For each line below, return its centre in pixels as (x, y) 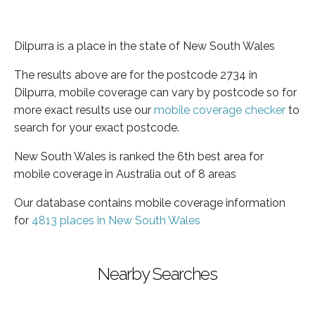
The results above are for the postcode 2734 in (136, 75)
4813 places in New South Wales (116, 220)
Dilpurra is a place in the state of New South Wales (144, 46)
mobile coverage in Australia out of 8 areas (125, 174)
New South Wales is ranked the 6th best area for (139, 156)
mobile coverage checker (220, 110)
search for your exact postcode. (97, 127)
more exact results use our (84, 110)
